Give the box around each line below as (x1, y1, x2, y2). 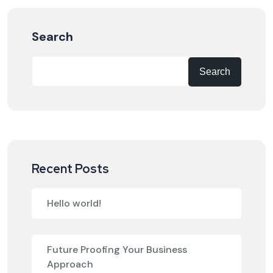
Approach (47, 258, 93, 271)
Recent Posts (32, 161, 109, 177)
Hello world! (47, 197, 101, 210)
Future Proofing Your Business (47, 243, 187, 257)
